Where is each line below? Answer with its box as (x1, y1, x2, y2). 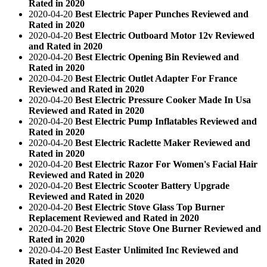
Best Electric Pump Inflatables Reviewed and (75, 116, 257, 126)
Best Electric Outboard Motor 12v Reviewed (75, 30, 254, 41)
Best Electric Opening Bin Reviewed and (75, 51, 239, 62)
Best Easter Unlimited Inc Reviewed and (75, 244, 238, 255)
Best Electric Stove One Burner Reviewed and (75, 223, 261, 234)
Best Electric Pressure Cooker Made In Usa (75, 94, 251, 105)
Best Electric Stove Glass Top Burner (75, 201, 225, 212)
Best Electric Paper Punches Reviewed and (75, 8, 249, 19)
